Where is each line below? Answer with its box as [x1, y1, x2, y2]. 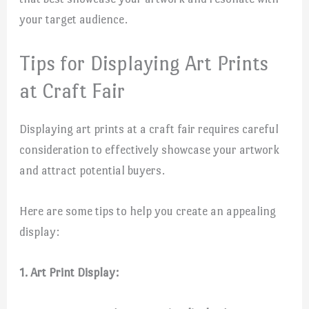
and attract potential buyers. [19, 163, 166, 177]
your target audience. [19, 12, 128, 26]
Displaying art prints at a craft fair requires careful [19, 121, 279, 136]
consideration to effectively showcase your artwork [19, 142, 280, 157]
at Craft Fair [19, 79, 126, 103]
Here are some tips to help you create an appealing [19, 204, 277, 219]
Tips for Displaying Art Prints [19, 51, 269, 75]
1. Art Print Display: [19, 266, 119, 280]
